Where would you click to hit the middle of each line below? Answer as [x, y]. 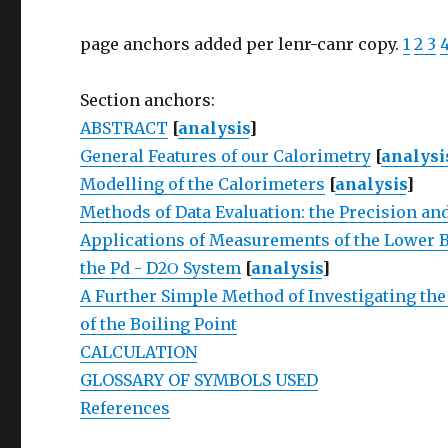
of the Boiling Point [159, 324]
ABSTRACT [124, 128]
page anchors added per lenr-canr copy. [242, 44]
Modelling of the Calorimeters [203, 184]
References [125, 408]
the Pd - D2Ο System [161, 268]
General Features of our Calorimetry [226, 156]
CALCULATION [139, 352]
